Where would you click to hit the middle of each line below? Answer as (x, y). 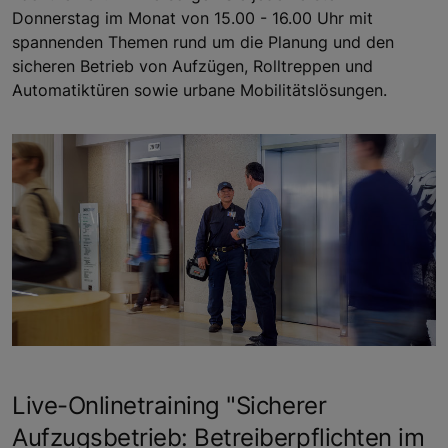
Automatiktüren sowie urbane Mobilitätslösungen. (199, 89)
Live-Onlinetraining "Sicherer (169, 405)
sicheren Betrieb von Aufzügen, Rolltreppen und (192, 65)
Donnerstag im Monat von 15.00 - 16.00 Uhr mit (192, 17)
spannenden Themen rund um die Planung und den (203, 41)
